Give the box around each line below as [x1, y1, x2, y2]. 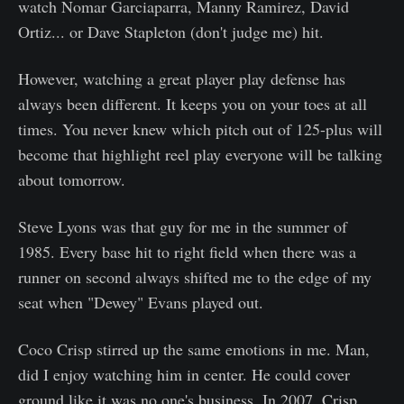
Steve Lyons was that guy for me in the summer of [18, 216, 347, 238]
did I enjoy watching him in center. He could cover [18, 363, 350, 386]
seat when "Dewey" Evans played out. [18, 291, 263, 314]
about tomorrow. [18, 169, 125, 191]
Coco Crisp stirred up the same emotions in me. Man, [18, 338, 370, 361]
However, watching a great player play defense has [18, 68, 345, 90]
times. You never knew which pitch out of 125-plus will [18, 118, 382, 141]
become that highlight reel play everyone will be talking [18, 143, 382, 166]
